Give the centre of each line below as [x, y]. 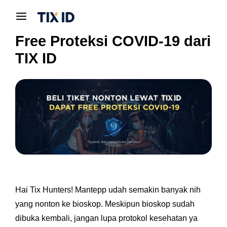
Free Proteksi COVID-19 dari [113, 41]
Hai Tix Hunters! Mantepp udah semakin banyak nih [108, 190]
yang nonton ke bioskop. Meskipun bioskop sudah [105, 204]
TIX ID [36, 58]
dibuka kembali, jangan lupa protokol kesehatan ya [106, 218]
